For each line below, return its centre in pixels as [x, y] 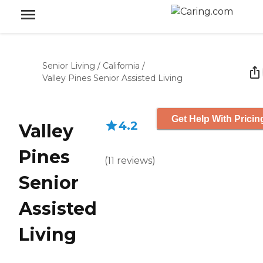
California [121, 66]
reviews [134, 161]
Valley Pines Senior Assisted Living [112, 78]
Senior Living [69, 66]
